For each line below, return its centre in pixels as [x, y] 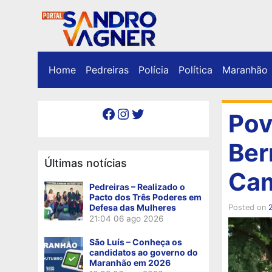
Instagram [122, 113]
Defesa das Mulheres [133, 207]
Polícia [154, 70]
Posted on [248, 207]
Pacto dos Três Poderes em [145, 197]
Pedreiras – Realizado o [137, 186]
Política [195, 70]
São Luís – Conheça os [136, 242]
